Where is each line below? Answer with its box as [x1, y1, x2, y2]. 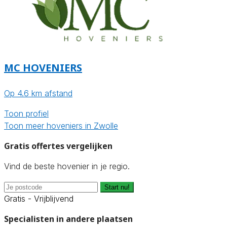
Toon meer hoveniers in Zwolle [4, 121, 118, 131]
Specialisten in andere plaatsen [4, 213, 133, 225]
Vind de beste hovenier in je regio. [4, 161, 130, 172]
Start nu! [104, 183, 130, 192]
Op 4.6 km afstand [4, 88, 72, 99]
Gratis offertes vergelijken [4, 140, 112, 152]
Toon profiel [4, 108, 49, 119]
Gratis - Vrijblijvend [4, 194, 73, 204]
